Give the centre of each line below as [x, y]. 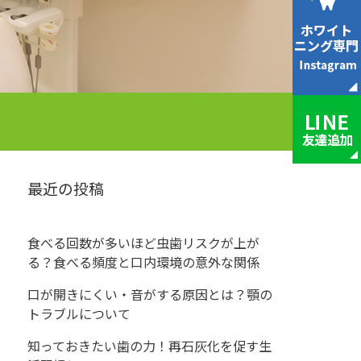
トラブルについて [79, 313]
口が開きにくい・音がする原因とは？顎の [150, 294]
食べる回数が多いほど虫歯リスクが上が [144, 243]
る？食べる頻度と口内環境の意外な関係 [144, 262]
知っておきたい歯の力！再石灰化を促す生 [150, 346]
